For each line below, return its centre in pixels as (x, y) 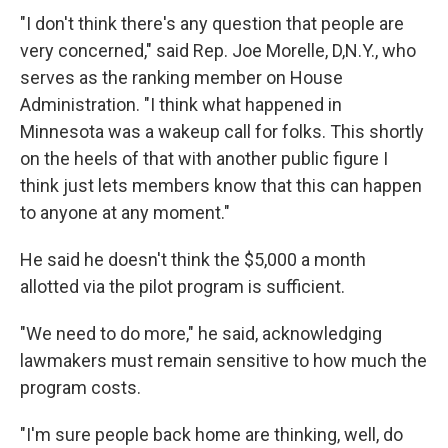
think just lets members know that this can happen (221, 185)
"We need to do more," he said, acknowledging (201, 333)
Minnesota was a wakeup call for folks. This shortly (222, 131)
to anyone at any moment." (125, 212)
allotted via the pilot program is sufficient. (182, 286)
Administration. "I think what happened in (181, 104)
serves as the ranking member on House (181, 77)
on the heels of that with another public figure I (204, 158)
